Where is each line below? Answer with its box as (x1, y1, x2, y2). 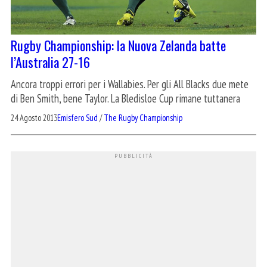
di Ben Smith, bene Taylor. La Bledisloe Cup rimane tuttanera (11, 91, 240, 106)
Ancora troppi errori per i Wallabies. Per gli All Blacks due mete (11, 77, 249, 92)
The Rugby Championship (104, 112, 182, 124)
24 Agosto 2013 (11, 112, 57, 124)
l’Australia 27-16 (11, 52, 90, 72)
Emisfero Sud (57, 112, 98, 124)
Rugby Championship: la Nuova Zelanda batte (11, 35, 226, 55)
